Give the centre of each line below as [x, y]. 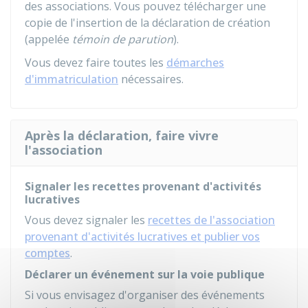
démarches [195, 63]
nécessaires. [151, 79]
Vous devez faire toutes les [96, 63]
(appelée [48, 39]
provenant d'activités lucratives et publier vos [142, 236]
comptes [47, 253]
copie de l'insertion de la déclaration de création [147, 23]
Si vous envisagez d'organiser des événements [145, 295]
